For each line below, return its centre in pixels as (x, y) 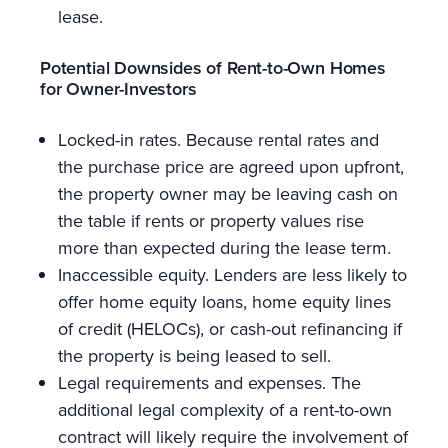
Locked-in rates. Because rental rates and (218, 140)
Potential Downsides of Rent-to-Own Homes (213, 68)
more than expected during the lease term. (224, 248)
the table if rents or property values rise (211, 221)
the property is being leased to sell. (194, 356)
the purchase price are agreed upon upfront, (231, 167)
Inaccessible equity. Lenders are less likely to (232, 275)
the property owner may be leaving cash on (228, 194)
